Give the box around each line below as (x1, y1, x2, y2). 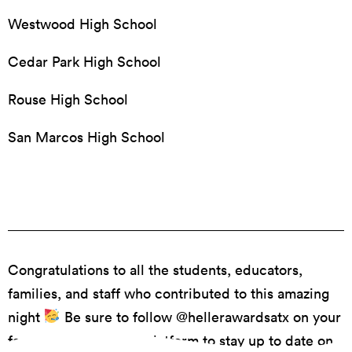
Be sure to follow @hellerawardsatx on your (60, 307, 341, 326)
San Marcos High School (8, 127, 165, 146)
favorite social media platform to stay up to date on (8, 331, 333, 350)
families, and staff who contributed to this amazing (8, 284, 329, 302)
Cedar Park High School (8, 52, 161, 71)
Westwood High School (8, 14, 157, 33)
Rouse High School (8, 90, 128, 108)
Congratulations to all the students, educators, (8, 260, 302, 279)
